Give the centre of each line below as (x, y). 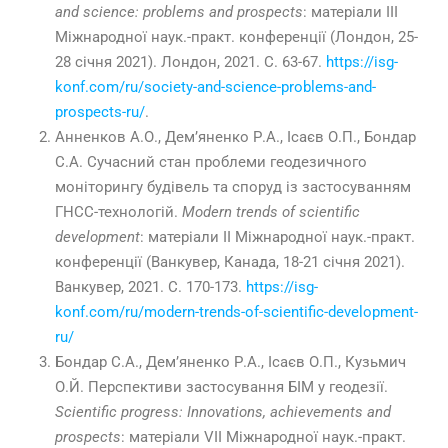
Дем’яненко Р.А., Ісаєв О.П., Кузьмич (276, 362)
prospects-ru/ (100, 112)
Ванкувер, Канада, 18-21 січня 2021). (278, 262)
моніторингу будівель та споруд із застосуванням (233, 187)
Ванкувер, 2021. (111, 287)
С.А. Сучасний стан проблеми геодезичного (211, 162)
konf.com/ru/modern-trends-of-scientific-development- (236, 312)
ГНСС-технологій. (118, 212)
